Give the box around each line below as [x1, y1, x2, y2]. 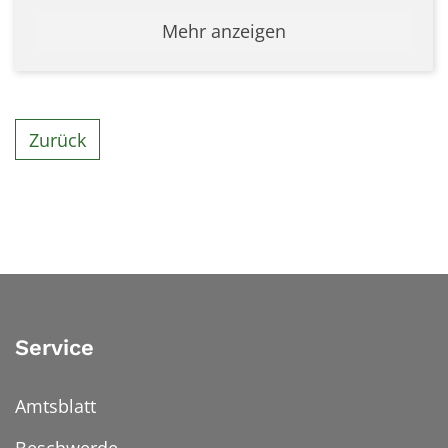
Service [15, 335, 94, 361]
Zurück [29, 127, 87, 152]
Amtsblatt [15, 394, 96, 419]
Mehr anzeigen [162, 18, 286, 43]
